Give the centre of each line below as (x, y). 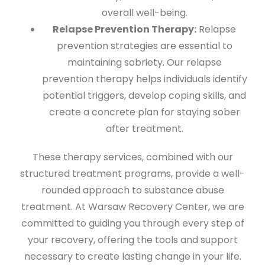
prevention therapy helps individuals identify (144, 79)
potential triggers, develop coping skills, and (144, 95)
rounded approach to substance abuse (132, 190)
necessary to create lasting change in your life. (132, 256)
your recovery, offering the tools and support (132, 240)
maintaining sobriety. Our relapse (144, 62)
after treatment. (144, 128)
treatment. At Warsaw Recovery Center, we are (132, 206)
